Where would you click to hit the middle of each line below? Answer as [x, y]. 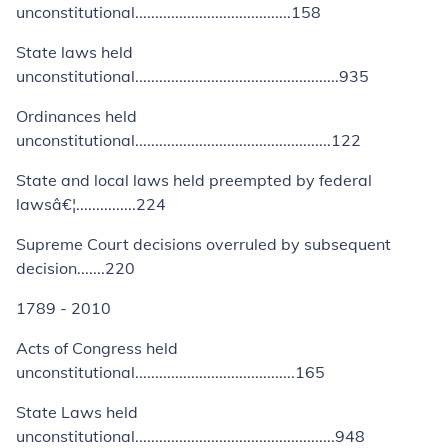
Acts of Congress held [97, 348]
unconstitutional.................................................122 [188, 140]
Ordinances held [76, 116]
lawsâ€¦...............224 [91, 204]
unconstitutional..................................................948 [190, 436]
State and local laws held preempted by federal [194, 180]
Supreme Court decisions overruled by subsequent [203, 244]
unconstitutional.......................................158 [168, 12]
